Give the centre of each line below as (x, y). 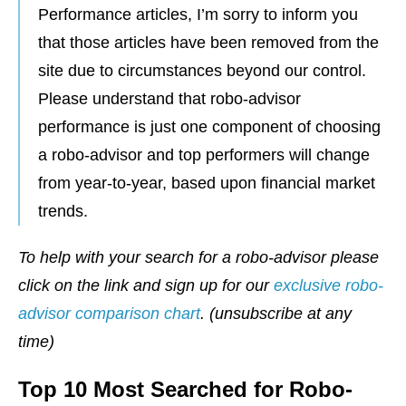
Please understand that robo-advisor (169, 99)
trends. (63, 212)
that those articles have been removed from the (208, 43)
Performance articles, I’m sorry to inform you (198, 15)
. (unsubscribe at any (276, 314)
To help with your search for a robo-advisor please (198, 258)
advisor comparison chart (109, 314)
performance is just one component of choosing (209, 127)
